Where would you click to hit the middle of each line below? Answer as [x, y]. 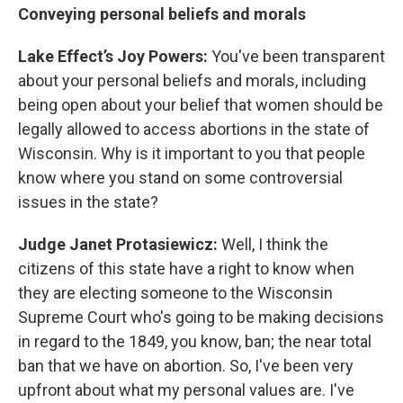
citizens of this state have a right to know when [186, 269]
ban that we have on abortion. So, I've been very [186, 366]
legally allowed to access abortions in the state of [194, 129]
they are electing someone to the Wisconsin [175, 293]
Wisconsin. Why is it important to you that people [192, 153]
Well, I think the [275, 244]
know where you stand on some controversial [180, 178]
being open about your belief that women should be [201, 105]
